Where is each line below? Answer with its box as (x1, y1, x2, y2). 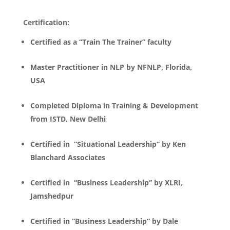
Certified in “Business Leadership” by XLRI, (30, 178, 183, 187)
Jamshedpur (30, 191, 73, 201)
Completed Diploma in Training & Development (30, 101, 198, 110)
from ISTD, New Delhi (30, 114, 106, 124)
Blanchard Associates (30, 152, 105, 162)
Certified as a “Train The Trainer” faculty (30, 37, 171, 47)
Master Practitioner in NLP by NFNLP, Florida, (30, 62, 192, 72)
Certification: (23, 17, 71, 27)
